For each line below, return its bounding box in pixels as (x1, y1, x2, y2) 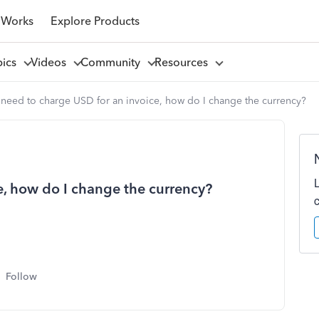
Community (80, 55, 146, 69)
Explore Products (50, 14, 140, 28)
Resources (154, 55, 214, 69)
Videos (30, 55, 72, 69)
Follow (6, 271, 37, 283)
